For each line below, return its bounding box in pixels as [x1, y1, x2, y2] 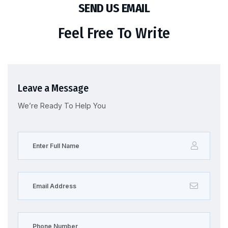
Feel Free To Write [58, 23, 170, 42]
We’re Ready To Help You [18, 101, 106, 110]
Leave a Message [18, 81, 89, 94]
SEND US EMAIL [78, 1, 150, 16]
